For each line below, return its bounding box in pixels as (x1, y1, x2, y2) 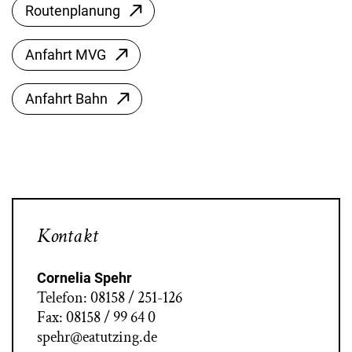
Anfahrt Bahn (25, 90, 108, 107)
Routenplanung (25, 2, 120, 19)
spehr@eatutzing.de (37, 327, 157, 347)
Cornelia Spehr (37, 269, 132, 286)
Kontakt (37, 222, 98, 249)
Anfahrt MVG (25, 46, 106, 63)
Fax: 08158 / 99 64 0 (37, 307, 156, 328)
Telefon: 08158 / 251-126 (37, 288, 182, 308)
